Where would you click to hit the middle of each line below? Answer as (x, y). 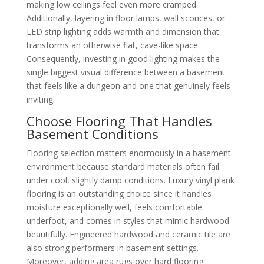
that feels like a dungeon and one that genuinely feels (128, 86)
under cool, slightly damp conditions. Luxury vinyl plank (130, 180)
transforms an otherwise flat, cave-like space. (113, 45)
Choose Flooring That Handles (119, 121)
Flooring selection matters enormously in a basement (128, 153)
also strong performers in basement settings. (112, 248)
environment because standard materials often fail (123, 167)
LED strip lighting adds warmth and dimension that (123, 32)
